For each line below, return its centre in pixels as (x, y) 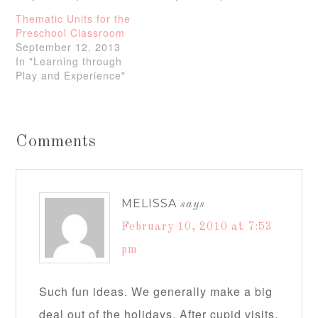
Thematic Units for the (73, 18)
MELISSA (149, 203)
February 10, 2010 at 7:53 (197, 227)
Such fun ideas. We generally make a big (156, 291)
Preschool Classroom (71, 33)
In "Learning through (69, 61)
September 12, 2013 (68, 47)
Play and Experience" (71, 75)
